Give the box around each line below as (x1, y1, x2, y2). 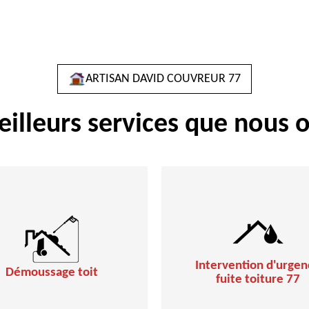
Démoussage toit (5, 266, 98, 279)
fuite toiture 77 (215, 273, 300, 286)
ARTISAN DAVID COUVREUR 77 (86, 72, 241, 86)
